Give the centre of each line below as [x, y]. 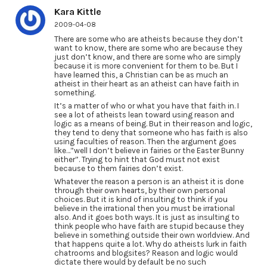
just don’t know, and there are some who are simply [147, 57]
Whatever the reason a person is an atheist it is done [149, 181]
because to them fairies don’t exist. [118, 169]
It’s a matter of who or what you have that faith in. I [146, 106]
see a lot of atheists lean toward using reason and [144, 115]
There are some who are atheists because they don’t [148, 39]
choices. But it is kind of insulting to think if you [141, 199]
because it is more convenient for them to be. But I [146, 66]
